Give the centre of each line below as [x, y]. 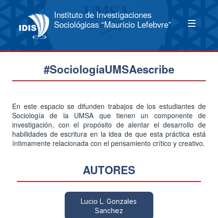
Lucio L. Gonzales [109, 201]
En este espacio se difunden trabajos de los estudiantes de [109, 106]
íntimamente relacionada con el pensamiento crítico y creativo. [109, 143]
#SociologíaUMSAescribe [109, 69]
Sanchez [109, 211]
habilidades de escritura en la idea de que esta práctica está [109, 134]
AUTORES [109, 170]
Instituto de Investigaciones [102, 15]
